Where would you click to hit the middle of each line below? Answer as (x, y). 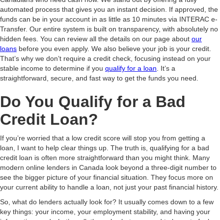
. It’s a (166, 68)
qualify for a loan (131, 68)
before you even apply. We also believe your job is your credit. (114, 49)
